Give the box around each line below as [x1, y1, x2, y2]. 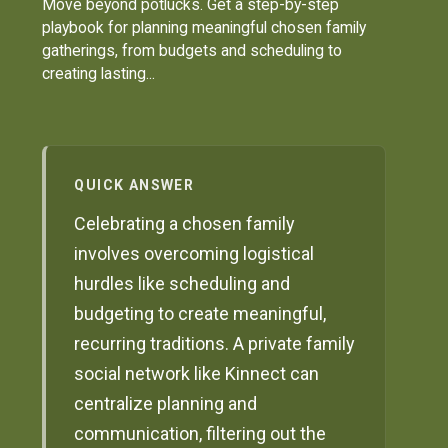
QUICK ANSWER [74, 177, 195, 194]
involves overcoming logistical [74, 243, 315, 265]
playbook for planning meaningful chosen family [42, 17, 367, 37]
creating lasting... [42, 63, 156, 83]
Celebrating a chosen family [74, 213, 296, 235]
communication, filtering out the [74, 423, 327, 445]
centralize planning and [74, 393, 258, 415]
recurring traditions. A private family [74, 333, 356, 355]
